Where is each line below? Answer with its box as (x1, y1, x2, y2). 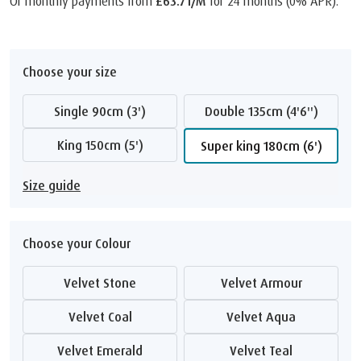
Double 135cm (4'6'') (212, 102, 318, 119)
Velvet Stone (71, 274, 136, 291)
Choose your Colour (23, 234, 131, 251)
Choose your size (23, 63, 117, 80)
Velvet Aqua (234, 308, 296, 325)
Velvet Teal (237, 342, 293, 359)
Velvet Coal (75, 308, 132, 325)
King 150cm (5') (64, 136, 143, 153)
